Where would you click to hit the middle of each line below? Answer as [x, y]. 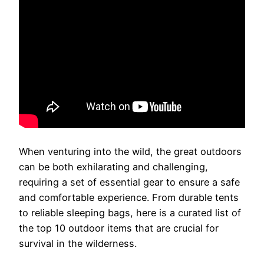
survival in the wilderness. [78, 243]
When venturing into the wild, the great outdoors [130, 151]
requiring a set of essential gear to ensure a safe [129, 182]
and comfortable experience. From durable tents [129, 197]
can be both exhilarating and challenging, [113, 166]
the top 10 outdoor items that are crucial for [119, 228]
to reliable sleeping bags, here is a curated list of [130, 212]
